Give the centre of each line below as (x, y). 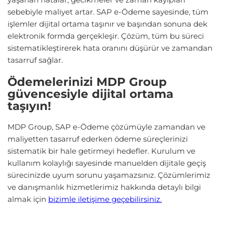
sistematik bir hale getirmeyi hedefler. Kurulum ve (101, 151)
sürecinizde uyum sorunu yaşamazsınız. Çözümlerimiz (109, 175)
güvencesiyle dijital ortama (90, 94)
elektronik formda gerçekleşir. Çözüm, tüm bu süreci (106, 36)
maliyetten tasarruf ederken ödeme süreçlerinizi (98, 139)
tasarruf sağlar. (35, 60)
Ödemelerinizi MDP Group (87, 82)
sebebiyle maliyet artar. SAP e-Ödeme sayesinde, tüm (108, 12)
